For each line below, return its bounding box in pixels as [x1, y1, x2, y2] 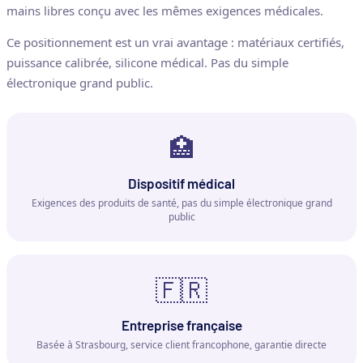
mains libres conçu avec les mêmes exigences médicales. [6, 2, 323, 19]
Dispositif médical [128, 174, 235, 191]
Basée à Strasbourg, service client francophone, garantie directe [36, 337, 327, 352]
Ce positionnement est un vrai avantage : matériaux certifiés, [6, 33, 344, 50]
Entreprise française [121, 316, 242, 333]
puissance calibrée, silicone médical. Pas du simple [6, 53, 288, 70]
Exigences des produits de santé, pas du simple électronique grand [31, 195, 332, 210]
